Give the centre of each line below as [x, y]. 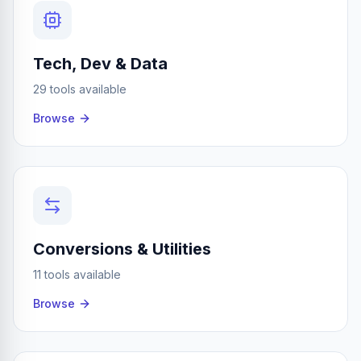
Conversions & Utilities [122, 249]
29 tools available [80, 89]
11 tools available [77, 274]
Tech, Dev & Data [100, 64]
